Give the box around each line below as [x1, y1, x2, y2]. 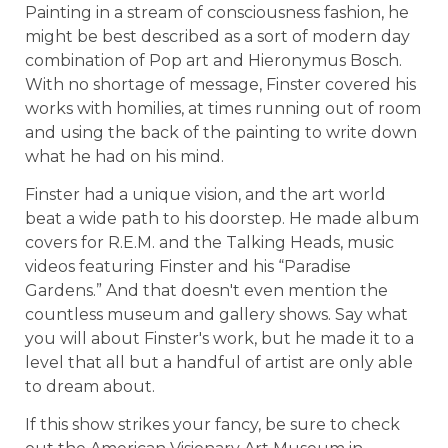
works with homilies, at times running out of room [25, 98, 421, 118]
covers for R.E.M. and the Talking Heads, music [25, 233, 394, 253]
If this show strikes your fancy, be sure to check [25, 415, 400, 435]
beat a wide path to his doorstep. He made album [25, 209, 419, 229]
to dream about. [25, 377, 155, 397]
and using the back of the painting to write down [25, 122, 417, 142]
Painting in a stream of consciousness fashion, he [25, 2, 409, 22]
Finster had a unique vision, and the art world [25, 185, 386, 205]
